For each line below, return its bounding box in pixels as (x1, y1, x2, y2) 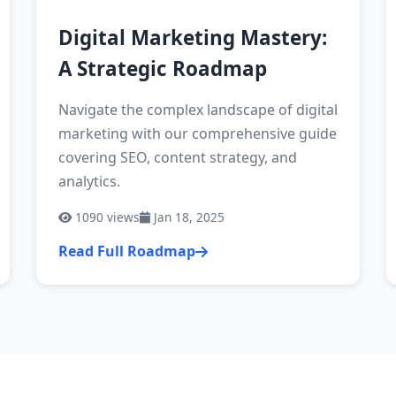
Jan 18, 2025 (149, 209, 225, 225)
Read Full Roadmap (57, 241, 195, 261)
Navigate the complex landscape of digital (57, 100, 338, 119)
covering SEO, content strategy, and (57, 148, 297, 167)
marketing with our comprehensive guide (57, 124, 337, 143)
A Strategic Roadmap (57, 55, 267, 82)
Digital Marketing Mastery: (57, 24, 327, 51)
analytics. (57, 171, 120, 191)
